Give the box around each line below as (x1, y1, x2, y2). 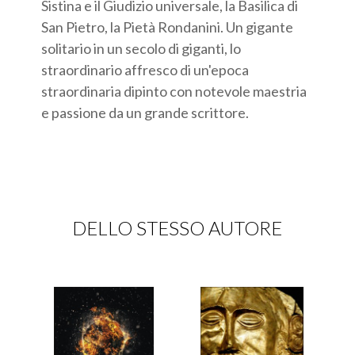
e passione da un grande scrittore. (41, 103, 250, 121)
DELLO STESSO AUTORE (72, 216, 283, 239)
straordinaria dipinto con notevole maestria (41, 82, 307, 100)
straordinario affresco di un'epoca (41, 60, 250, 78)
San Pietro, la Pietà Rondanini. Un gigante (41, 17, 294, 36)
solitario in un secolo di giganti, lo (41, 39, 242, 57)
